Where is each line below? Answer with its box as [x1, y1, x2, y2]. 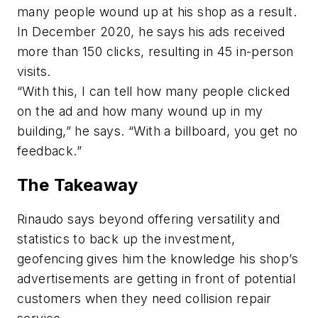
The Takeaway [17, 174, 138, 195]
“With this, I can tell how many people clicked [17, 83, 290, 99]
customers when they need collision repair [17, 290, 272, 306]
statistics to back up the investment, [17, 231, 236, 246]
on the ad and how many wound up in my [17, 103, 263, 119]
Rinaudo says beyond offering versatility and [17, 211, 280, 226]
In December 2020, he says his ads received [17, 23, 285, 39]
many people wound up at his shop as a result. [17, 4, 301, 19]
